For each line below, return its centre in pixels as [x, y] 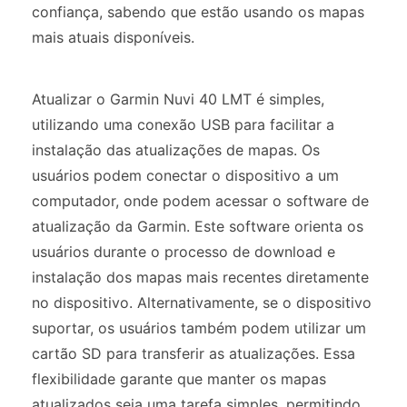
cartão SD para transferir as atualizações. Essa [194, 353]
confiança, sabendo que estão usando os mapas [198, 11]
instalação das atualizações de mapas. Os [176, 149]
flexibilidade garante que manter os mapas [179, 378]
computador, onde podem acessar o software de [200, 200]
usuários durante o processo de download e [184, 251]
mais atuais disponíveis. [113, 37]
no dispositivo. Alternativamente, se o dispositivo [202, 302]
